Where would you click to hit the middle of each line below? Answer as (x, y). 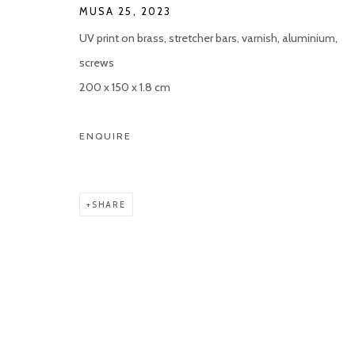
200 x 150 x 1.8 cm (125, 87)
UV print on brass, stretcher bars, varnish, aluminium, (208, 38)
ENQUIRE (105, 136)
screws (97, 62)
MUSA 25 (106, 11)
